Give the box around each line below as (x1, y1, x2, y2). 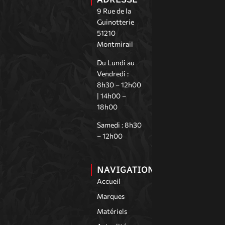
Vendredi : (96, 69, 129, 78)
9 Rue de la (96, 7, 131, 16)
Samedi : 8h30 (96, 120, 142, 129)
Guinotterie (96, 18, 134, 27)
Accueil (96, 177, 121, 186)
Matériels (96, 207, 127, 216)
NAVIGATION (96, 164, 155, 176)
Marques (96, 192, 125, 201)
